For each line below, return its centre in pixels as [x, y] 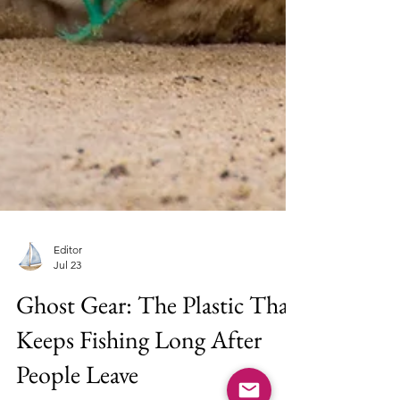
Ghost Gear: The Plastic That [156, 354]
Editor [68, 300]
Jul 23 [67, 315]
